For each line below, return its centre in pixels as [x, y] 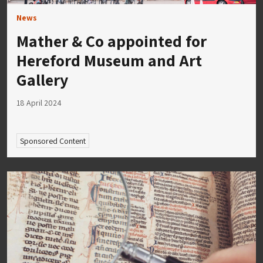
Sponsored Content [53, 141]
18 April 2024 [39, 102]
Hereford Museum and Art [109, 60]
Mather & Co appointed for [112, 41]
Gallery [42, 79]
